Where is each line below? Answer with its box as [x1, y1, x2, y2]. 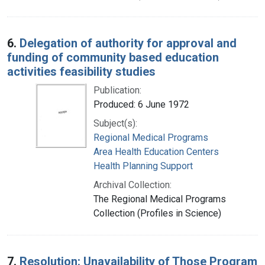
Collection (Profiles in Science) [93, 207, 221, 219]
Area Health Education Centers [93, 146, 219, 157]
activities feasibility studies [7, 64, 156, 79]
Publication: [93, 84, 141, 96]
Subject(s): [93, 117, 137, 129]
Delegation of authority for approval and [20, 35, 237, 50]
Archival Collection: [93, 179, 172, 190]
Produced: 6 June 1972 [93, 98, 189, 110]
